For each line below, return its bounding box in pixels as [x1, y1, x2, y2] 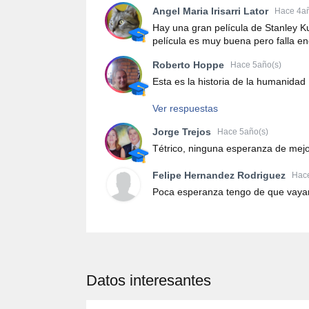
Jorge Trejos [152, 126, 211, 137]
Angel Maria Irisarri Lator [152, 5, 268, 17]
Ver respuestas [152, 103, 218, 114]
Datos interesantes [86, 271, 211, 289]
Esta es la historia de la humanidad [152, 75, 306, 87]
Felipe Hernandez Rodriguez [152, 169, 286, 181]
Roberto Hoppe [152, 59, 224, 70]
